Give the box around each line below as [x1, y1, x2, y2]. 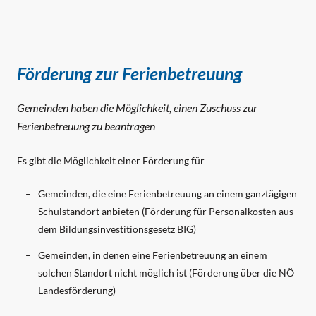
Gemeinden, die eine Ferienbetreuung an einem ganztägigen [38, 188, 297, 200]
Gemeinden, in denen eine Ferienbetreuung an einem [38, 249, 267, 262]
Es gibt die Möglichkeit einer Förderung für [17, 154, 207, 167]
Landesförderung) [38, 284, 116, 297]
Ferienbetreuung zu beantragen [17, 119, 155, 133]
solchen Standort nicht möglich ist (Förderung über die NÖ [38, 267, 294, 279]
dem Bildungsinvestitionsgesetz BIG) [38, 223, 196, 236]
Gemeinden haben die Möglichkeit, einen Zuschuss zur [17, 101, 257, 115]
